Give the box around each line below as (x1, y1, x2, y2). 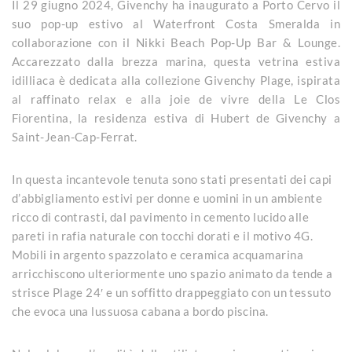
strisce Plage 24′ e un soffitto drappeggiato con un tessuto (12, 284, 332, 299)
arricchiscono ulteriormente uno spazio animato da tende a (12, 266, 333, 280)
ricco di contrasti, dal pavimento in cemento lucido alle (12, 209, 310, 224)
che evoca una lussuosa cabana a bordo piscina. (12, 303, 269, 318)
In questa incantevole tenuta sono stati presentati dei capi (12, 171, 332, 186)
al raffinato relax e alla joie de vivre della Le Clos (12, 91, 340, 106)
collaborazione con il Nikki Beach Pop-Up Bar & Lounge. (12, 35, 340, 49)
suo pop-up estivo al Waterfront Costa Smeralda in (12, 16, 340, 31)
